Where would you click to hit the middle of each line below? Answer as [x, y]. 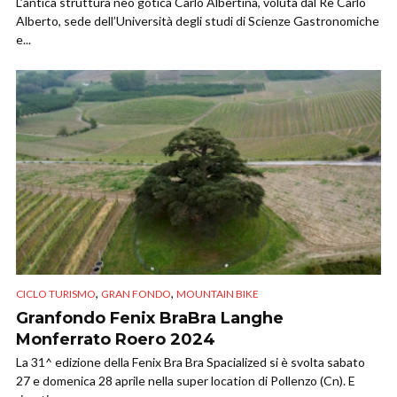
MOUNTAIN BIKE [218, 294]
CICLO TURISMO [56, 294]
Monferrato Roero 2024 [116, 340]
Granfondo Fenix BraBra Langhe [150, 319]
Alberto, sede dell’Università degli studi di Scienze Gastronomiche [198, 20]
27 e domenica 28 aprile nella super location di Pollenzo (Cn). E [186, 381]
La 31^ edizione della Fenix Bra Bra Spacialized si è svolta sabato [191, 362]
